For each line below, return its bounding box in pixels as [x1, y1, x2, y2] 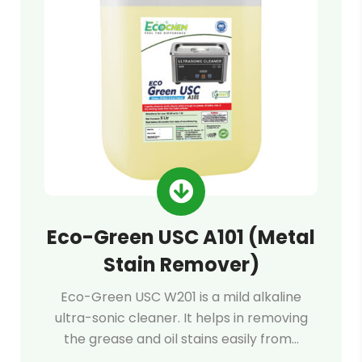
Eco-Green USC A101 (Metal [47, 224, 315, 250]
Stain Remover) [103, 251, 259, 278]
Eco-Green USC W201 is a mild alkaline [61, 288, 301, 306]
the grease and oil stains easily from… [63, 330, 299, 348]
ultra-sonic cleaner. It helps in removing [54, 309, 308, 327]
